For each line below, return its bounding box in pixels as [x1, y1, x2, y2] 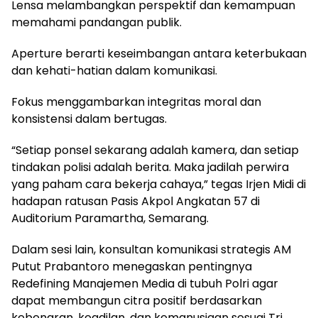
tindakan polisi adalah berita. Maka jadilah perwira [11, 159, 289, 175]
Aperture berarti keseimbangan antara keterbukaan [11, 45, 307, 62]
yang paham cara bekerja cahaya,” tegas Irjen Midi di [11, 176, 306, 192]
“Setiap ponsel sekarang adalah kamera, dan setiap [11, 142, 299, 158]
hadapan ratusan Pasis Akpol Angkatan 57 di [11, 193, 260, 209]
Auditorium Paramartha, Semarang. [11, 210, 209, 226]
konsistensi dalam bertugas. [11, 111, 167, 127]
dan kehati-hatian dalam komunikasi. [11, 62, 217, 79]
